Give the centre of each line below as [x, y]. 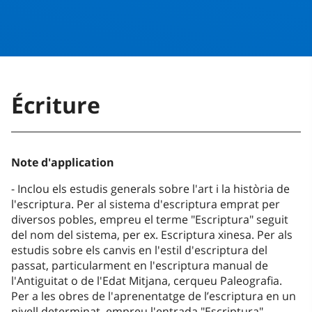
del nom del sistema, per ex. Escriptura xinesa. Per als [152, 235]
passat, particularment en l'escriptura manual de [140, 266]
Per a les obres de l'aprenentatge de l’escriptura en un [154, 296]
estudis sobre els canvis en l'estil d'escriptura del [139, 250]
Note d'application [63, 163]
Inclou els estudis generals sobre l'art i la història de [154, 189]
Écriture [56, 105]
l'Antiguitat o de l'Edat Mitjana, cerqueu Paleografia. [147, 281]
